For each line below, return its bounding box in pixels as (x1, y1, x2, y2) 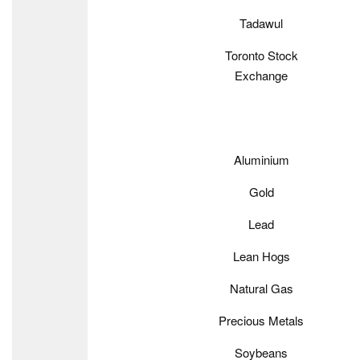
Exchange (235, 67, 288, 84)
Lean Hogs (232, 247, 290, 264)
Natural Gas (229, 280, 293, 297)
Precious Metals (219, 312, 304, 329)
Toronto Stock (224, 47, 298, 63)
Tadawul (239, 14, 283, 31)
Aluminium (233, 151, 289, 168)
